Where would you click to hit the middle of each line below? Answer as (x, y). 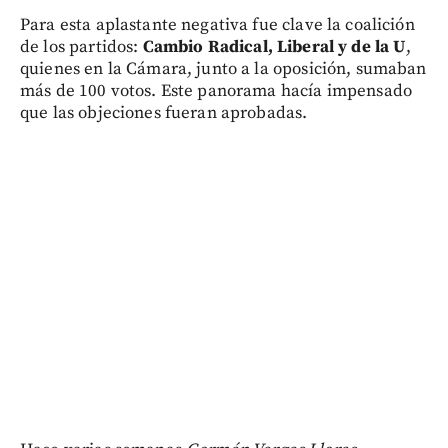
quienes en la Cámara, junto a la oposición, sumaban (223, 68)
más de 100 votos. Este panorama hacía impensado (216, 90)
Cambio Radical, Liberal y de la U (274, 46)
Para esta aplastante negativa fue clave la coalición (217, 24)
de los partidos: (81, 46)
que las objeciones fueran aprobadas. (164, 112)
